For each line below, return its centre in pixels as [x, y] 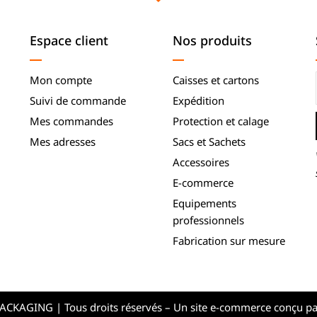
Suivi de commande [78, 100]
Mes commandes [72, 121]
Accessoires [201, 162]
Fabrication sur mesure [229, 240]
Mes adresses [63, 141]
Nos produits [212, 40]
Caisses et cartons [215, 80]
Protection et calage [220, 121]
